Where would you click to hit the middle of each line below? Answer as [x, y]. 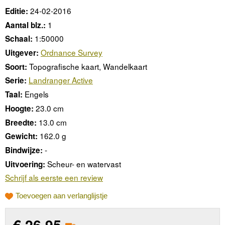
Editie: [17, 11]
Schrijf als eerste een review [54, 178]
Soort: [16, 67]
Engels [37, 94]
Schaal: [19, 39]
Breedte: [21, 122]
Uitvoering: [25, 164]
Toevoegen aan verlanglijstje [62, 195]
